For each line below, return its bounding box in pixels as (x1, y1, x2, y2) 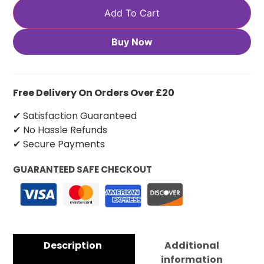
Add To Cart (104, 7, 160, 19)
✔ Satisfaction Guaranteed (13, 108, 137, 123)
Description (43, 239, 102, 253)
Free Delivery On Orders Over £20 (13, 86, 174, 100)
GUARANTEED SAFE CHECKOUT (13, 163, 152, 176)
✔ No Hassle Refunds (13, 123, 107, 137)
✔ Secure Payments (13, 137, 105, 151)
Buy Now (111, 36, 153, 48)
